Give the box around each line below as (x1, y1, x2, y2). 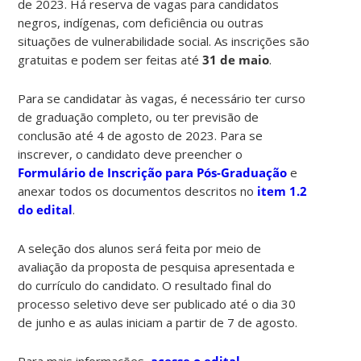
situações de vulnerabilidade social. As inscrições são (18, 32, 310, 49)
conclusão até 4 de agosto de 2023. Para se (18, 127, 263, 143)
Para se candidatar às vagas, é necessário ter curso (18, 89, 306, 106)
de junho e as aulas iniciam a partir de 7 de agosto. (18, 313, 298, 330)
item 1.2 (257, 182, 308, 199)
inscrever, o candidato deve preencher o (18, 145, 243, 162)
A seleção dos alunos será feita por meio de (18, 239, 262, 256)
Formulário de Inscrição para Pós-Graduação (18, 164, 288, 180)
